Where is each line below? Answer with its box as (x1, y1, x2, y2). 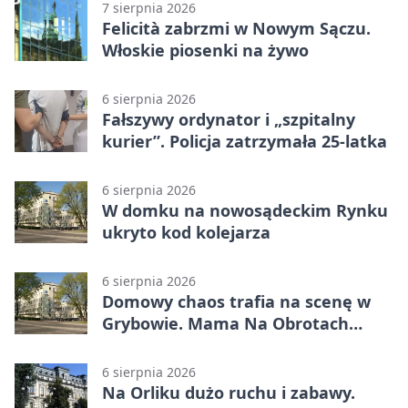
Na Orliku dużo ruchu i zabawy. (102, 381, 355, 403)
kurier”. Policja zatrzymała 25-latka (102, 129, 387, 152)
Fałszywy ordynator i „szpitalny (102, 107, 355, 130)
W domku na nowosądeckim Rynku (102, 199, 388, 221)
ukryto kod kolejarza (102, 220, 270, 243)
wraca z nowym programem (102, 333, 331, 356)
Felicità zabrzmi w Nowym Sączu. (102, 16, 371, 39)
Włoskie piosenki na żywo (102, 38, 309, 61)
